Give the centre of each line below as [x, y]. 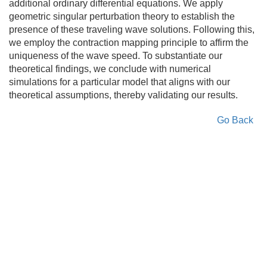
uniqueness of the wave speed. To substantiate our [116, 56]
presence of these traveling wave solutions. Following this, [132, 30]
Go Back [235, 120]
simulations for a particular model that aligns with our [119, 82]
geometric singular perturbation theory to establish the [122, 16]
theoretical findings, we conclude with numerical [110, 69]
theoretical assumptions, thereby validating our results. [123, 95]
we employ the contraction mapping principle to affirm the [129, 43]
